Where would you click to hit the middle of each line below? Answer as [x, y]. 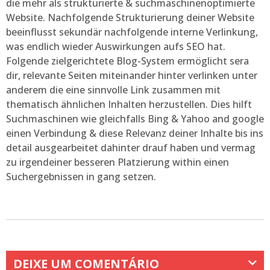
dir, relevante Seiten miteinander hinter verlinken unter [132, 75]
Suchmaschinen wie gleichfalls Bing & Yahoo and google [135, 118]
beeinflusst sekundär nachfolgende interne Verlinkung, [132, 32]
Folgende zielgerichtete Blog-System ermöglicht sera [127, 61]
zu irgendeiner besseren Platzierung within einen [118, 162]
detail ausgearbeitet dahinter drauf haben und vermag [131, 147]
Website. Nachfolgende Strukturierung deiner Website [130, 17]
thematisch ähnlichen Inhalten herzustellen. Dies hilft [129, 104]
